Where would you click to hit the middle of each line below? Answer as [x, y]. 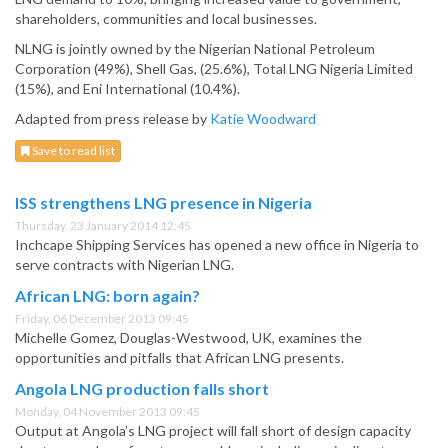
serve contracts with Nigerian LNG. [124, 265]
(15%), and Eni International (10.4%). [127, 89]
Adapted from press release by [112, 119]
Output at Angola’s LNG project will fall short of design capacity [213, 431]
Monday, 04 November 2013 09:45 [107, 412]
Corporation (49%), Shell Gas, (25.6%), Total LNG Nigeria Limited [214, 69]
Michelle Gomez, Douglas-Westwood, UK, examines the [188, 338]
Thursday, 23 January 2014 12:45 [103, 226]
